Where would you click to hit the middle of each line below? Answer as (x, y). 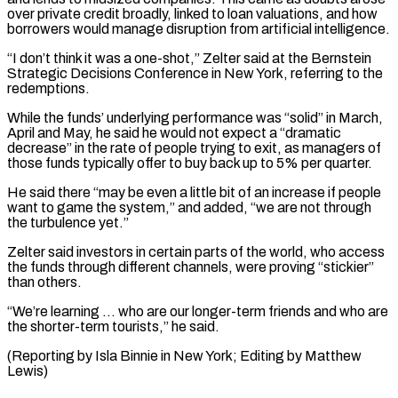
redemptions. (48, 88)
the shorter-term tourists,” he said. (113, 326)
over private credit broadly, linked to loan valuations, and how (192, 13)
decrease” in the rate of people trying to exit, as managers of (194, 147)
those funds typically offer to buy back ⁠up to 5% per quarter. (190, 163)
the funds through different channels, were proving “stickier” (191, 267)
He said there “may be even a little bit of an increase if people (194, 192)
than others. (44, 282)
